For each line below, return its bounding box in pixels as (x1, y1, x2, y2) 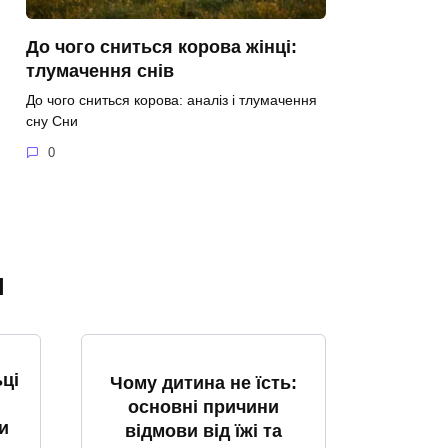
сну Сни (26, 112, 78, 129)
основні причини (128, 396, 279, 417)
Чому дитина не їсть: (110, 372, 297, 393)
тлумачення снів (26, 60, 174, 81)
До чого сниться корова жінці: (26, 36, 297, 57)
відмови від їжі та (125, 420, 282, 441)
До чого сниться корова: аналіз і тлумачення (26, 91, 317, 108)
